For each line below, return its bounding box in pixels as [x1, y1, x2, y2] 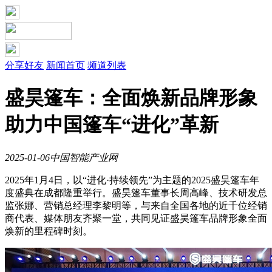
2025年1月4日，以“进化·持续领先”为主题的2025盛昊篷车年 [5, 174, 259, 185]
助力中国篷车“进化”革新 [5, 114, 219, 136]
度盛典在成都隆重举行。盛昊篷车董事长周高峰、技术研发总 [5, 187, 267, 198]
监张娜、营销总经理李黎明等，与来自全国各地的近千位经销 [5, 200, 267, 211]
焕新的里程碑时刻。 [5, 225, 92, 236]
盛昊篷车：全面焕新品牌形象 [5, 87, 257, 109]
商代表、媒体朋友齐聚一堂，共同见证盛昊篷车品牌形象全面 [5, 212, 267, 223]
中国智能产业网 [50, 152, 118, 163]
